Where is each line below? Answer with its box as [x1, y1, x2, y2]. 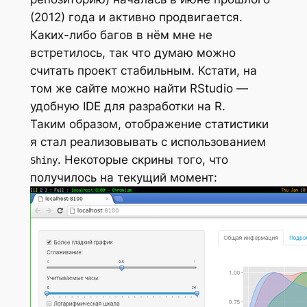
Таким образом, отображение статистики [29, 117, 269, 132]
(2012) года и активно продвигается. [29, 10, 243, 25]
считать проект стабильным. [29, 64, 198, 78]
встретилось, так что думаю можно [29, 46, 236, 60]
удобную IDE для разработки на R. [29, 99, 225, 114]
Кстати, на [197, 64, 257, 78]
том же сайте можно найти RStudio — [29, 82, 248, 96]
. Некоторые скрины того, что [57, 153, 228, 167]
